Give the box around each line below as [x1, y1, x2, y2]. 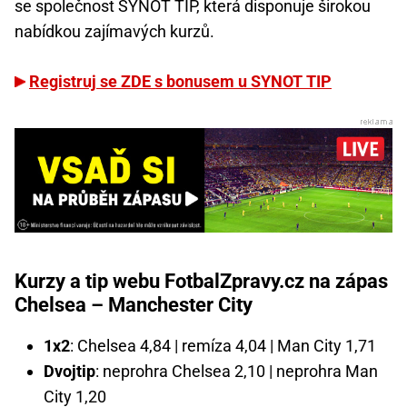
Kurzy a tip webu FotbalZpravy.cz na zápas [15, 270, 388, 293]
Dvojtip [44, 362, 95, 382]
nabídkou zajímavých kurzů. [15, 22, 214, 42]
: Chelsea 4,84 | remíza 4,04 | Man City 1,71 [70, 336, 376, 356]
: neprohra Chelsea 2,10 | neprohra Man [95, 362, 378, 382]
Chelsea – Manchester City [15, 293, 253, 317]
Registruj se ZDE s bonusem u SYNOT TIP [29, 72, 332, 92]
